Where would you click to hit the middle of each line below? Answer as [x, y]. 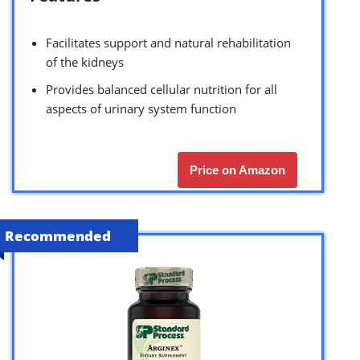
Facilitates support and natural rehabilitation [168, 42]
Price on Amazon [237, 170]
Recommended [58, 235]
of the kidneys [85, 61]
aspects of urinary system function [141, 108]
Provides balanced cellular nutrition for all [162, 89]
